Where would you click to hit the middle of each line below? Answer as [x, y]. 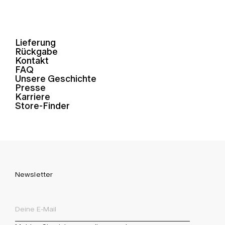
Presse [30, 88]
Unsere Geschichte [55, 79]
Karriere [32, 97]
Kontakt [32, 61]
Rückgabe [36, 52]
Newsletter [34, 174]
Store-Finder [42, 106]
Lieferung [35, 43]
